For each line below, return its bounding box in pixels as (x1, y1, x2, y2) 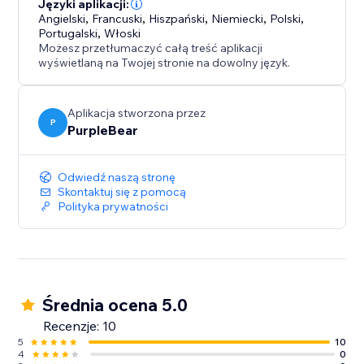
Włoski (104, 26, 141, 41)
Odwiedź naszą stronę (58, 170, 176, 185)
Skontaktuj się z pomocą (58, 184, 187, 200)
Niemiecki (211, 11, 264, 27)
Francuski (92, 11, 143, 27)
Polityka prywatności (58, 199, 169, 214)
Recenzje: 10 (43, 318, 117, 335)
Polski (270, 11, 301, 27)
